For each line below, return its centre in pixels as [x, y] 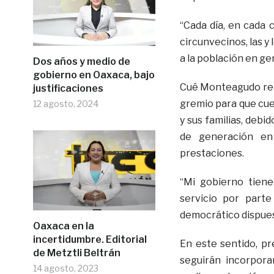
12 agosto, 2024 [65, 103]
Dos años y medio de [81, 61]
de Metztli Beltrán [76, 253]
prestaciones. [212, 153]
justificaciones [68, 88]
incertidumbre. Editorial [90, 239]
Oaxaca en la [63, 226]
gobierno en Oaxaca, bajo [94, 75]
